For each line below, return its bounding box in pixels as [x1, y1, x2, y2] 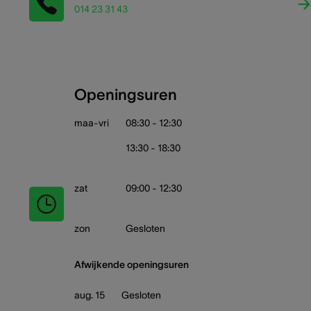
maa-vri [74, 117, 109, 128]
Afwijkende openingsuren [74, 259, 189, 270]
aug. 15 [74, 289, 105, 301]
